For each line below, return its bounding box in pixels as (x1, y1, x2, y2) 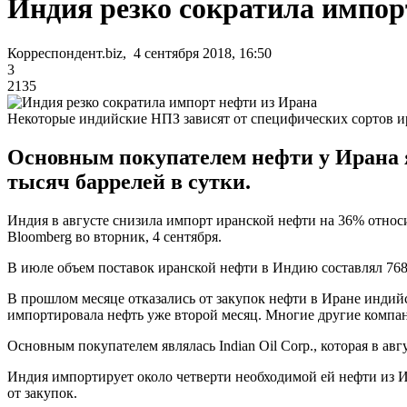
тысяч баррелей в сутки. (7, 169, 251, 194)
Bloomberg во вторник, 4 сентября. (7, 228, 222, 244)
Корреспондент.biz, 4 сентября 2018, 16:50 (7, 45, 272, 61)
